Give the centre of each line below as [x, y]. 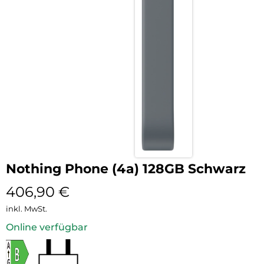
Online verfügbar [47, 227]
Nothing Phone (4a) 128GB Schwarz [126, 169]
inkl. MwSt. [27, 208]
